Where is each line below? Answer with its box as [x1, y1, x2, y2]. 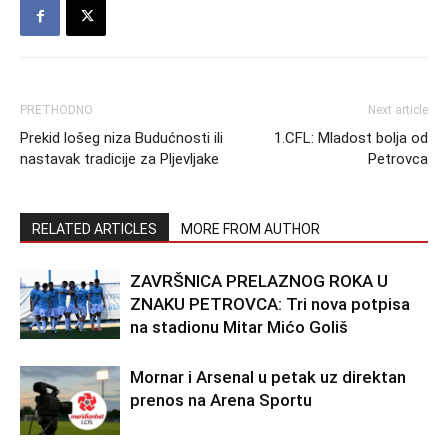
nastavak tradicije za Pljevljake [20, 150, 219, 168]
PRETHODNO [20, 103, 93, 117]
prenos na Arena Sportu [130, 390, 312, 410]
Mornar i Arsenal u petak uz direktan [130, 367, 406, 387]
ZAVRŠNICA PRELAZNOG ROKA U [130, 271, 388, 291]
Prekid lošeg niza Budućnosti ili [20, 129, 223, 147]
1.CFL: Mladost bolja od [274, 129, 428, 147]
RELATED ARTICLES [32, 221, 157, 237]
